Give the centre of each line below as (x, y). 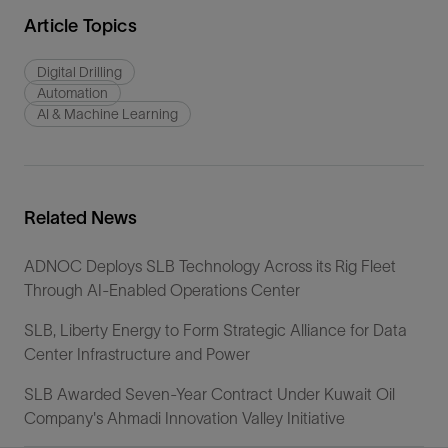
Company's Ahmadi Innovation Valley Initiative (184, 417)
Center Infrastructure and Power (137, 353)
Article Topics (80, 25)
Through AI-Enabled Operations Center (162, 289)
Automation (72, 92)
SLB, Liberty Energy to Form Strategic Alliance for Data (215, 329)
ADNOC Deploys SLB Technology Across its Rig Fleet (210, 265)
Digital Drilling (79, 71)
